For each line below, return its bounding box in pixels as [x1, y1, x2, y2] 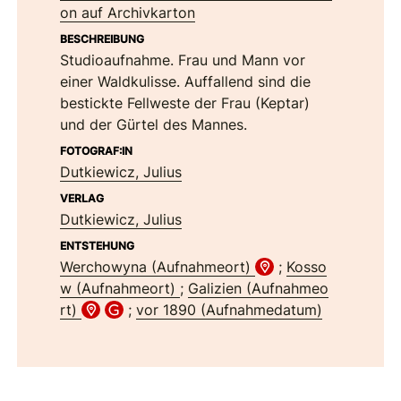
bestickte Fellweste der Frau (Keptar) [60, 93, 311, 112]
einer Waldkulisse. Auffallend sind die [60, 72, 311, 90]
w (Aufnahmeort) [60, 278, 181, 297]
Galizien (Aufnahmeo [188, 278, 329, 297]
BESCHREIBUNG [60, 31, 145, 46]
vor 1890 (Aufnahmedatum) [135, 300, 322, 319]
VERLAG [60, 191, 105, 205]
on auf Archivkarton [60, 3, 196, 21]
